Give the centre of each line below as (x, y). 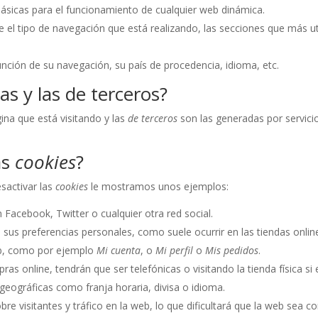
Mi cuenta (119, 251)
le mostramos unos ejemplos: (159, 187)
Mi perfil (175, 251)
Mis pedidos (232, 251)
